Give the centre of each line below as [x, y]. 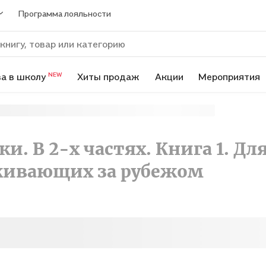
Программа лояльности [65, 13]
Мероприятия [229, 76]
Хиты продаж [109, 76]
